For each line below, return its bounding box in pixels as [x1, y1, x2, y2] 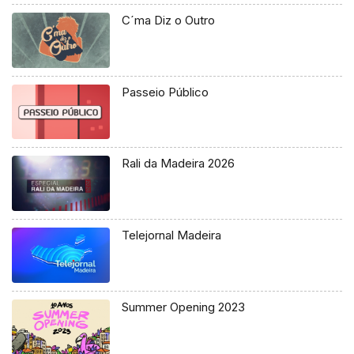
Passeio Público [122, 84, 209, 100]
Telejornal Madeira [122, 228, 222, 243]
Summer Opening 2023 [122, 299, 246, 315]
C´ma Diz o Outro [122, 12, 216, 28]
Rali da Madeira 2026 [122, 156, 235, 171]
